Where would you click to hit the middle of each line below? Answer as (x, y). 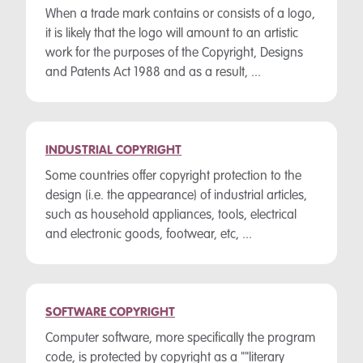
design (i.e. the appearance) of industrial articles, (176, 196)
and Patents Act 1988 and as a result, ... (153, 73)
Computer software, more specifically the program (180, 339)
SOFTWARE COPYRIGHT (110, 313)
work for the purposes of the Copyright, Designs (174, 53)
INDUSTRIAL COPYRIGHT (113, 151)
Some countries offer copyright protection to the (173, 177)
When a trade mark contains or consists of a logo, (180, 15)
